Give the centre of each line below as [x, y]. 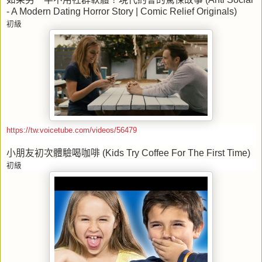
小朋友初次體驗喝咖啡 [53, 153]
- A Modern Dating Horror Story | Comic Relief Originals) [122, 11]
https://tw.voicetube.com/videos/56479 [72, 130]
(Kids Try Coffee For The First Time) [175, 153]
